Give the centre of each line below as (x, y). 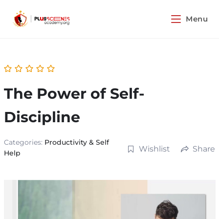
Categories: (24, 142)
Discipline (42, 117)
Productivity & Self (77, 142)
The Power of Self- (74, 94)
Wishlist (154, 149)
